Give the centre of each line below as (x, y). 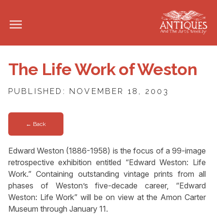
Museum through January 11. (58, 209)
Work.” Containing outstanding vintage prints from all (107, 174)
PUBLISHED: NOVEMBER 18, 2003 (89, 91)
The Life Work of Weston (103, 69)
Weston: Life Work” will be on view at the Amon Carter (107, 197)
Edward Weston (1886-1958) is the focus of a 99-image (107, 150)
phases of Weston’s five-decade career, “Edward (107, 185)
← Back (36, 124)
